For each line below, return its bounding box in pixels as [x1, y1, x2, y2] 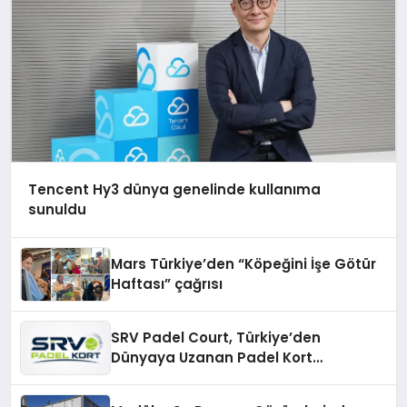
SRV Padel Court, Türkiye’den [111, 327, 322, 347]
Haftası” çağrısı [111, 273, 223, 293]
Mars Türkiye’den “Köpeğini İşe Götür [111, 253, 377, 273]
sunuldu [27, 200, 86, 220]
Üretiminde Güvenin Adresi [111, 367, 305, 387]
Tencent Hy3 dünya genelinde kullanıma [27, 180, 321, 200]
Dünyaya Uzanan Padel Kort [111, 347, 313, 367]
